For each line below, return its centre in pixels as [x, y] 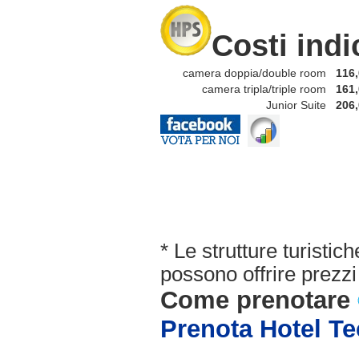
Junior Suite [286, 105]
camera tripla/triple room [254, 89]
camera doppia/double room [245, 73]
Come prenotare [259, 301]
